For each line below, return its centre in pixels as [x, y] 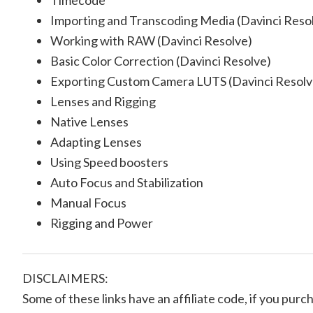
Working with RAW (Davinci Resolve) [151, 41]
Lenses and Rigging [103, 101]
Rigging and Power [102, 223]
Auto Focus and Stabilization [127, 182]
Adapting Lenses [96, 142]
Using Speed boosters [109, 162]
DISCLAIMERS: [65, 278]
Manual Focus [88, 203]
